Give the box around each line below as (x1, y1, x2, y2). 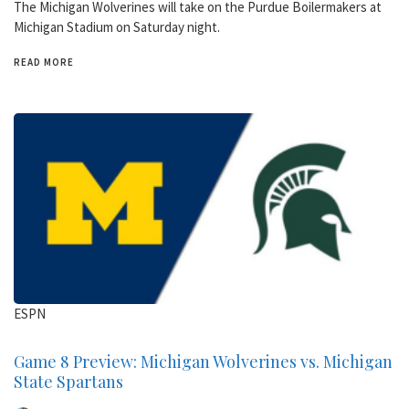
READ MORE (14, 55, 74, 68)
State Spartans (14, 370, 123, 393)
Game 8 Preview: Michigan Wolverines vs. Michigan (14, 350, 393, 372)
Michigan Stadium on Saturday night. (14, 17, 220, 36)
